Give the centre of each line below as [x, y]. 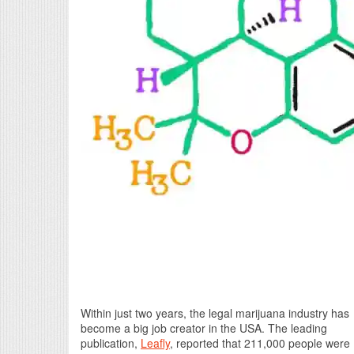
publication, [111, 343]
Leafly [155, 343]
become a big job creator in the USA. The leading [204, 328]
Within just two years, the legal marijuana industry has [215, 313]
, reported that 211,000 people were [260, 343]
